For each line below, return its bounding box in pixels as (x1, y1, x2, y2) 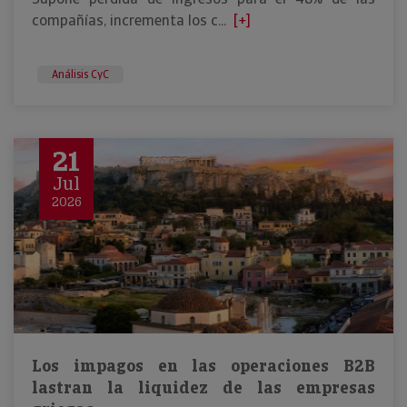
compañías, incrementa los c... (32, 11, 226, 30)
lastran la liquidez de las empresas (32, 377, 375, 398)
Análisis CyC (52, 67, 109, 82)
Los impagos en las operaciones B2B (32, 355, 375, 376)
